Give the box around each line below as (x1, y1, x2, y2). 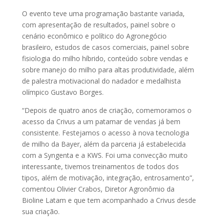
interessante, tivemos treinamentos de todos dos (22, 162, 179, 171)
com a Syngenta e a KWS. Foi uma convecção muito (22, 151, 188, 160)
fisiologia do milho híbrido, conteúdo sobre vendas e (22, 54, 188, 63)
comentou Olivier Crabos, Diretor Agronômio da (22, 184, 175, 194)
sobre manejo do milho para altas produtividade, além (22, 65, 194, 74)
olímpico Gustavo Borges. (22, 88, 104, 97)
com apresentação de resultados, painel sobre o (22, 20, 175, 29)
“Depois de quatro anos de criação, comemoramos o (22, 106, 192, 115)
